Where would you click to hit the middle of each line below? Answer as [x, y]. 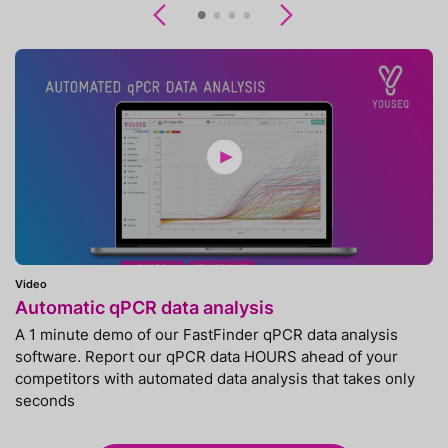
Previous [201, 16]
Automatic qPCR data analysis [144, 306]
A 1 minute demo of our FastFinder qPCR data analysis [206, 334]
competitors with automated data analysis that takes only [215, 378]
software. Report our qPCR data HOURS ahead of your [206, 356]
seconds [45, 400]
